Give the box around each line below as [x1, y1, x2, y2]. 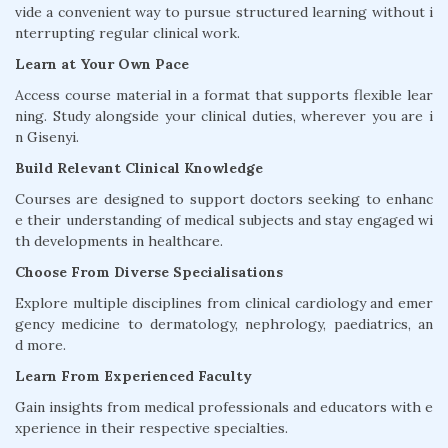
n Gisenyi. [15, 128, 79, 146]
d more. [15, 336, 66, 354]
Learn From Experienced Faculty [15, 367, 252, 385]
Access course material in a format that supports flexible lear [15, 86, 433, 104]
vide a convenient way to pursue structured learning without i [15, 3, 433, 21]
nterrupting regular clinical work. [15, 24, 240, 42]
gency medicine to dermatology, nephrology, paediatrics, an [15, 315, 433, 333]
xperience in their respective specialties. [15, 419, 288, 437]
